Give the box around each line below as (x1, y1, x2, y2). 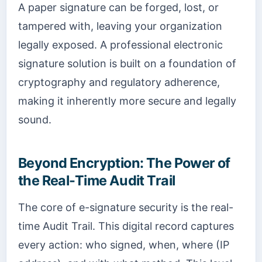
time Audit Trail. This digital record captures (18, 219, 234, 232)
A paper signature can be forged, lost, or (18, 1, 219, 14)
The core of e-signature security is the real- (18, 201, 233, 213)
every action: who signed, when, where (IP (18, 238, 229, 251)
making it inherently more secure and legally (18, 95, 236, 108)
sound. (18, 113, 51, 126)
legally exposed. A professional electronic (18, 39, 223, 51)
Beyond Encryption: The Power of (18, 154, 230, 171)
